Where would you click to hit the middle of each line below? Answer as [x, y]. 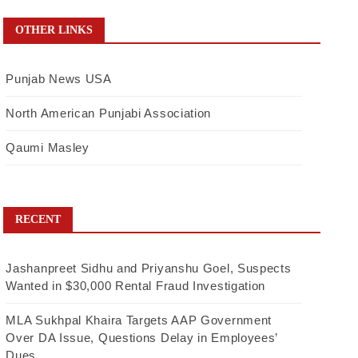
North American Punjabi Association [109, 113]
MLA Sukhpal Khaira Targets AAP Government [139, 320]
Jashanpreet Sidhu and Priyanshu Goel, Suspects [149, 268]
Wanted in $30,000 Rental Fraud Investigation [136, 286]
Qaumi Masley [48, 148]
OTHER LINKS [54, 30]
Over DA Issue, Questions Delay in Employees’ [142, 338]
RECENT [38, 220]
